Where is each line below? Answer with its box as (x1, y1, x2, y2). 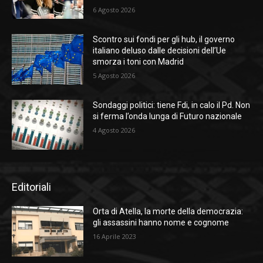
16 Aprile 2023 (93, 232, 137, 241)
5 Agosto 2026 (93, 70, 136, 80)
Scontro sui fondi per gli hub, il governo (93, 34, 235, 44)
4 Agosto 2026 (93, 125, 136, 134)
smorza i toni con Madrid (93, 56, 184, 66)
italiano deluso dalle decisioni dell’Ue (93, 45, 227, 55)
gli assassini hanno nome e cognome (93, 218, 230, 228)
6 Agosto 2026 (93, 5, 136, 15)
